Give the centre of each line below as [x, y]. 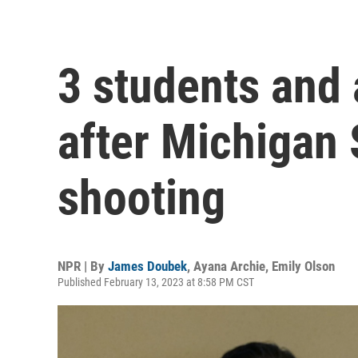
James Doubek [147, 266]
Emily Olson [303, 266]
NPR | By [83, 266]
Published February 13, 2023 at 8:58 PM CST [156, 282]
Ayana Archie [229, 266]
